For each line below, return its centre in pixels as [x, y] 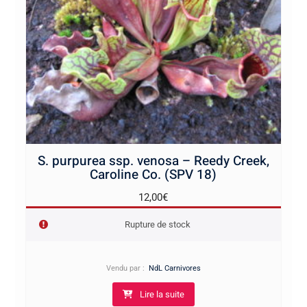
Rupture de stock [158, 224]
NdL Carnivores [174, 268]
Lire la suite [162, 294]
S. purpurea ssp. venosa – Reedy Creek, [153, 161]
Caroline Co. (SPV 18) [153, 174]
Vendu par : [127, 268]
